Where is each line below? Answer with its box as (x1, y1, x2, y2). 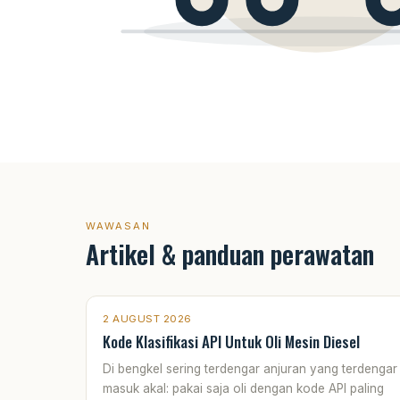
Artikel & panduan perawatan (86, 235, 374, 272)
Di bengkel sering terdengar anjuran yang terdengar (103, 361, 397, 376)
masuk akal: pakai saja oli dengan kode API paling (103, 380, 384, 396)
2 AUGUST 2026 (103, 312, 192, 325)
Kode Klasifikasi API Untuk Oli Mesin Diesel (103, 329, 360, 353)
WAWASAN (86, 219, 151, 232)
